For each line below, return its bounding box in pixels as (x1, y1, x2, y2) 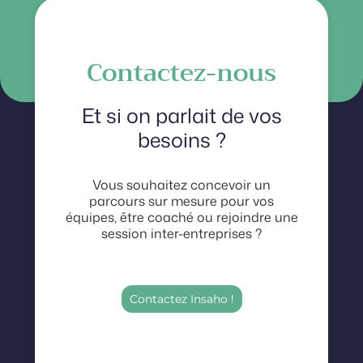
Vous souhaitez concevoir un (92, 175, 271, 194)
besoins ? (137, 125, 226, 154)
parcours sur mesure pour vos (89, 191, 274, 210)
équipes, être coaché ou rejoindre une (65, 207, 298, 226)
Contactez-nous (87, 51, 276, 94)
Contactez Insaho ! (129, 291, 234, 306)
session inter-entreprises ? (101, 224, 262, 242)
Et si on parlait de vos (81, 100, 282, 130)
